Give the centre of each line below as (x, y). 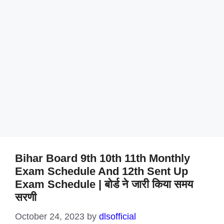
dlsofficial (117, 216)
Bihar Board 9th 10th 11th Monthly (102, 158)
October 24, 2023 (50, 216)
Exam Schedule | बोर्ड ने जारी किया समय (104, 184)
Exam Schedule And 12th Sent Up (101, 171)
